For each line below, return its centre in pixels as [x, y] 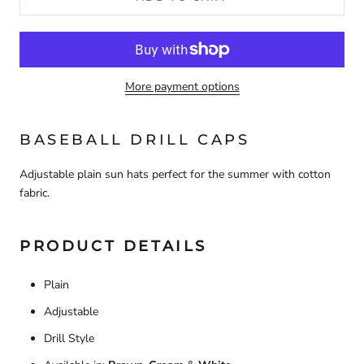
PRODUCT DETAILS [113, 246]
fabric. [35, 193]
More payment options [182, 87]
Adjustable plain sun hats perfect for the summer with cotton [175, 175]
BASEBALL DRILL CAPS [135, 139]
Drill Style [69, 338]
